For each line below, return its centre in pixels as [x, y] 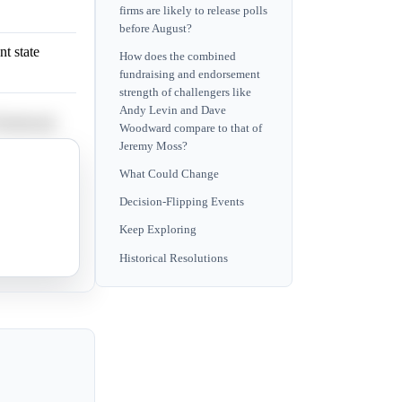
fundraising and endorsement [190, 74]
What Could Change [169, 175]
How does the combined [178, 56]
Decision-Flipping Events [182, 202]
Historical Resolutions [174, 258]
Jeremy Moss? [153, 146]
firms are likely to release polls [193, 10]
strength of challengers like [185, 92]
